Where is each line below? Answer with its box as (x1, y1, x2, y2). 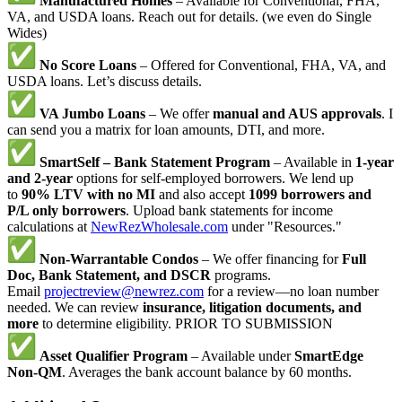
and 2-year (7, 170, 73, 187)
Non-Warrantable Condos (39, 251, 198, 267)
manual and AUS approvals (213, 106, 381, 122)
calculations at (7, 219, 91, 235)
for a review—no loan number (204, 284, 379, 300)
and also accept (155, 187, 249, 203)
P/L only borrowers (7, 203, 126, 219)
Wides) (7, 25, 47, 41)
